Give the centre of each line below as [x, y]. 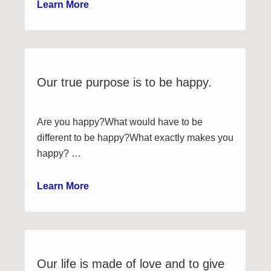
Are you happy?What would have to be [120, 122]
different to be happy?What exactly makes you [135, 138]
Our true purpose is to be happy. [125, 82]
